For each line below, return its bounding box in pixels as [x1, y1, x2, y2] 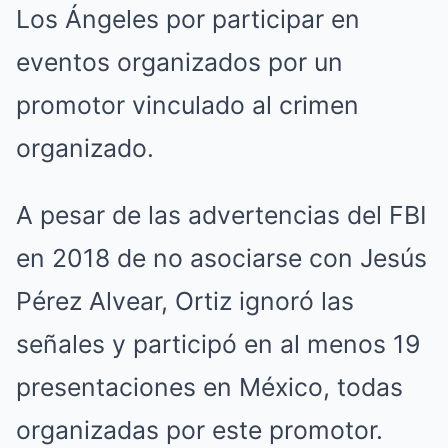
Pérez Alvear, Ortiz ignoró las [16, 286, 354, 317]
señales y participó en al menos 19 [16, 329, 420, 360]
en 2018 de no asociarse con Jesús [16, 243, 427, 274]
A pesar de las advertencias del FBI [16, 200, 427, 231]
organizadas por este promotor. [16, 415, 383, 446]
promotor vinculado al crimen [16, 90, 359, 121]
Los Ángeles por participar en [16, 4, 360, 35]
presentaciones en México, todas [16, 372, 403, 403]
